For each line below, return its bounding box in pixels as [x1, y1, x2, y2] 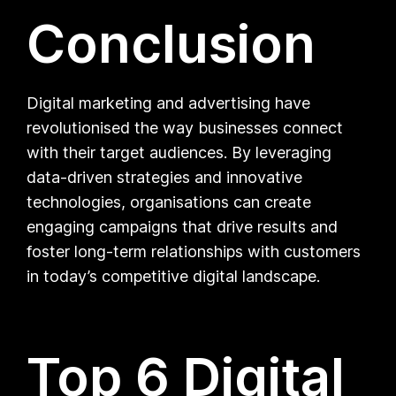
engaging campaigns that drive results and [27, 217, 339, 236]
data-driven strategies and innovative [27, 167, 303, 187]
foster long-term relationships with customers [27, 241, 362, 261]
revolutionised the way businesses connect [27, 118, 344, 137]
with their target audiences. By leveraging [27, 142, 332, 162]
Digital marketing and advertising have [27, 93, 311, 112]
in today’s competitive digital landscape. [27, 266, 321, 286]
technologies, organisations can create [27, 192, 312, 211]
